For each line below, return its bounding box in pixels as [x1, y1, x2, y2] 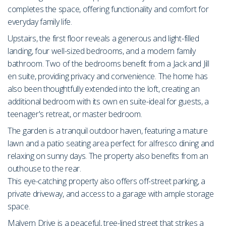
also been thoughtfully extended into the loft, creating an [8, 83, 200, 95]
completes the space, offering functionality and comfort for [8, 4, 209, 15]
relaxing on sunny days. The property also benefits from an [8, 150, 208, 162]
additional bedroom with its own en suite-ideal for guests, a [8, 96, 209, 107]
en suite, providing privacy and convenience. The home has [8, 71, 208, 82]
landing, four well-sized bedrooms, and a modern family [8, 45, 196, 57]
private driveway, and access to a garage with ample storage [8, 188, 214, 200]
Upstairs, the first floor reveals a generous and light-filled [8, 33, 199, 44]
